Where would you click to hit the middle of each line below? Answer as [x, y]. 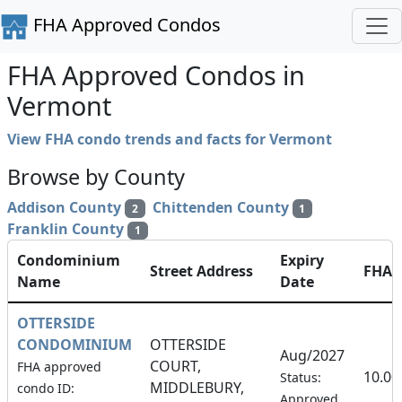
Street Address [201, 271]
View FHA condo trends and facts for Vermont [170, 139]
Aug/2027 [312, 356]
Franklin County [66, 228]
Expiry [302, 261]
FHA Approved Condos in [156, 74]
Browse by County [96, 176]
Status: [301, 378]
